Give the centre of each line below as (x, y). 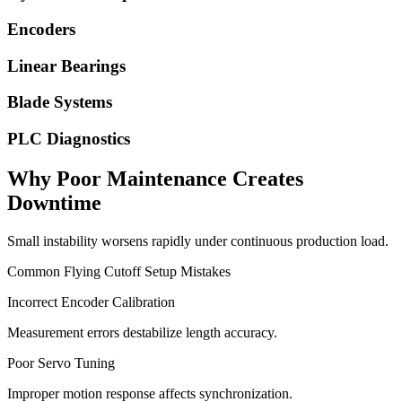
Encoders (41, 29)
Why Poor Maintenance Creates (155, 178)
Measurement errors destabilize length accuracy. (142, 332)
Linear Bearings (66, 66)
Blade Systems (60, 102)
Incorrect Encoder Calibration (91, 301)
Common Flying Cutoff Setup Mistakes (119, 271)
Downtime (54, 202)
